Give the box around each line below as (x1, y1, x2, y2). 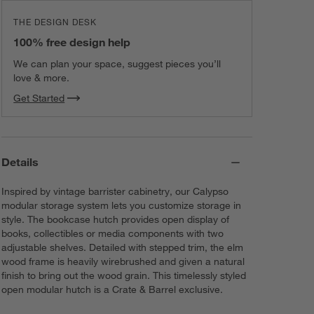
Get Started (13, 91, 65, 104)
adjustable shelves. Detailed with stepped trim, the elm (1, 240, 244, 254)
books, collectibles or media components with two (1, 226, 224, 240)
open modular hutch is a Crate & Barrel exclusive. (1, 282, 224, 296)
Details (1, 154, 39, 169)
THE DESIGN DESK (13, 15, 97, 27)
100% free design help (13, 34, 131, 49)
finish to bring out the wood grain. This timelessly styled (1, 268, 247, 282)
